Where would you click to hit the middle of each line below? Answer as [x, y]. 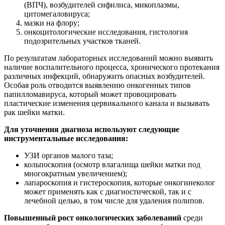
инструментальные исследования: [66, 138]
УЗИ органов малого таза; [69, 155]
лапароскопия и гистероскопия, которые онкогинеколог [120, 183]
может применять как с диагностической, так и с [108, 192]
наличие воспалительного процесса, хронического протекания [112, 67]
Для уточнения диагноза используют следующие [92, 129]
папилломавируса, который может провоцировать [90, 94]
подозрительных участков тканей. [82, 41]
